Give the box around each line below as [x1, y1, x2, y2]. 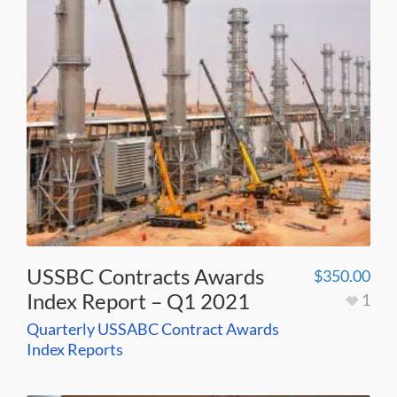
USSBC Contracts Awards [27, 263, 264, 290]
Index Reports [27, 339, 123, 360]
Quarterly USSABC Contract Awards [27, 319, 279, 339]
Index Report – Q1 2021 [27, 288, 250, 315]
